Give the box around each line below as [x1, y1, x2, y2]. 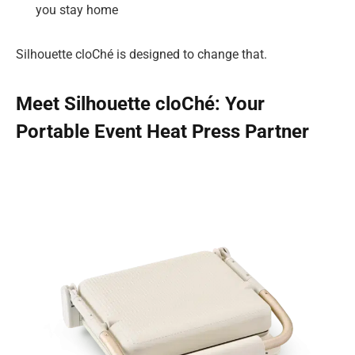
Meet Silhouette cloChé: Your [16, 92, 265, 115]
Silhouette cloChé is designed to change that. [16, 46, 267, 62]
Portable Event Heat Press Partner [16, 120, 309, 143]
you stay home [36, 2, 118, 17]
